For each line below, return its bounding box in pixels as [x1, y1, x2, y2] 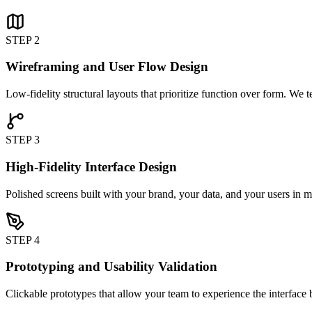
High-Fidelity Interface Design [6, 159, 177, 174]
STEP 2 [6, 33, 40, 46]
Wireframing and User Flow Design [6, 59, 208, 75]
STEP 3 [6, 134, 40, 146]
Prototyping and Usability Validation [6, 259, 217, 274]
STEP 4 [6, 233, 40, 246]
